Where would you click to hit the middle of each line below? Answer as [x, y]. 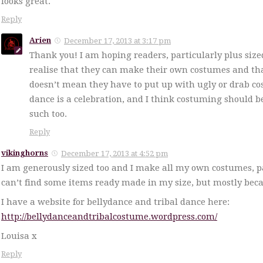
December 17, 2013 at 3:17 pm [117, 41]
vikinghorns [25, 153]
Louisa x [19, 236]
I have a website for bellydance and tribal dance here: [115, 202]
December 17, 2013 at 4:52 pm [114, 154]
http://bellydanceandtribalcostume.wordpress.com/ [109, 217]
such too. [48, 114]
